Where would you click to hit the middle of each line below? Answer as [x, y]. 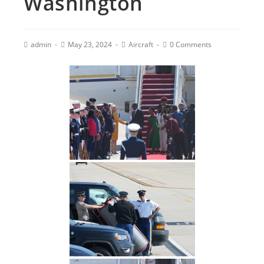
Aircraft [141, 44]
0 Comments [191, 44]
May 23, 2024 [90, 44]
